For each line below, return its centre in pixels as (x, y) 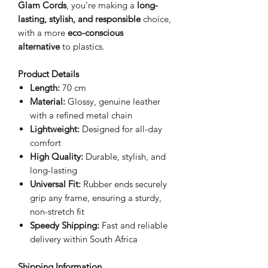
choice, (156, 19)
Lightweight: (55, 129)
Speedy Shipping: (65, 225)
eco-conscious (95, 33)
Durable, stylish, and (124, 156)
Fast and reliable (133, 225)
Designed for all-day (121, 129)
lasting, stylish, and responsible (79, 19)
